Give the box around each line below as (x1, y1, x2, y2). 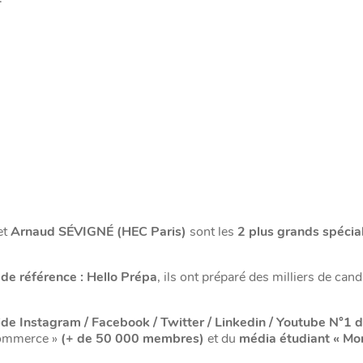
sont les (190, 223, 237, 241)
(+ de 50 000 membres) (61, 330, 204, 348)
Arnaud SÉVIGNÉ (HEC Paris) (11, 223, 190, 241)
